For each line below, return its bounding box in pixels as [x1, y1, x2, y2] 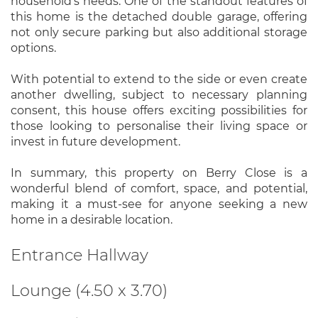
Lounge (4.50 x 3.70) [11, 280, 168, 300]
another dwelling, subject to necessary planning [11, 88, 307, 102]
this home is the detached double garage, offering [11, 10, 307, 23]
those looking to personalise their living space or [11, 119, 307, 133]
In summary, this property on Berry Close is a [11, 166, 307, 180]
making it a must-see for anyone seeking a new [11, 197, 307, 211]
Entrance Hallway [11, 245, 148, 265]
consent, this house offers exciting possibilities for [11, 104, 307, 117]
